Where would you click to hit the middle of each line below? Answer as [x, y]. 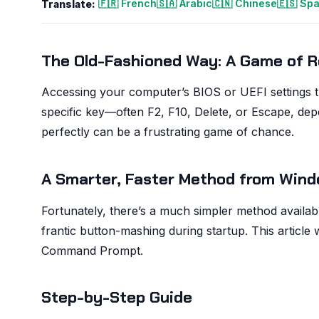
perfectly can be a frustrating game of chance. [168, 132]
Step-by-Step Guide [117, 298]
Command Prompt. [92, 250]
